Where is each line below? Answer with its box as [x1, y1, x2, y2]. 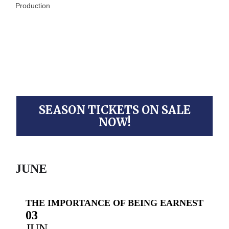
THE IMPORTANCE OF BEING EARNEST [26, 198, 203, 208]
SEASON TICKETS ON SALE [38, 103, 191, 117]
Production [15, 2, 50, 10]
